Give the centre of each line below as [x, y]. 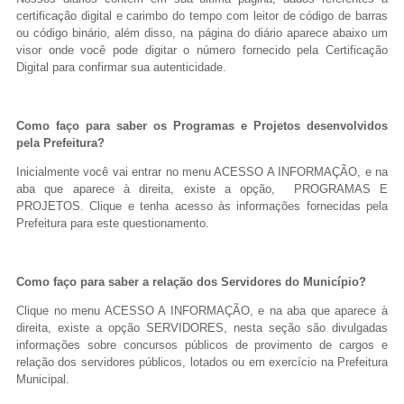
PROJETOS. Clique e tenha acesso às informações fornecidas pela [202, 207]
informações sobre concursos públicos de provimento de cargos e [202, 345]
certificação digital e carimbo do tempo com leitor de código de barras [202, 16]
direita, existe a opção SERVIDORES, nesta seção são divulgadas [202, 328]
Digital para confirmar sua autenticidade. [121, 68]
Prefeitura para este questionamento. [113, 224]
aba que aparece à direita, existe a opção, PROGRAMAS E [202, 189]
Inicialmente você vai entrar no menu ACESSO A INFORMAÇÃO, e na [202, 172]
